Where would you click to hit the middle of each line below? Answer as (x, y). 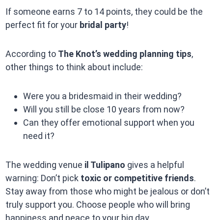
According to (31, 54)
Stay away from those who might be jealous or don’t (107, 192)
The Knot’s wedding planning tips (124, 54)
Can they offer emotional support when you (109, 123)
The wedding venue (45, 165)
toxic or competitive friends (137, 178)
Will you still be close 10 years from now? (104, 110)
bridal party (103, 25)
